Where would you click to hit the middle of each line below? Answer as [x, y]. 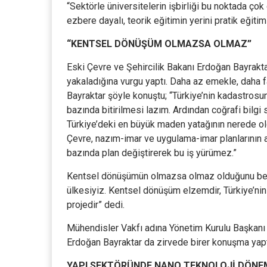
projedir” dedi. [96, 205]
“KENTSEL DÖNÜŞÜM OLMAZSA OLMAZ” [159, 44]
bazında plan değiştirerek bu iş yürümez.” [152, 153]
